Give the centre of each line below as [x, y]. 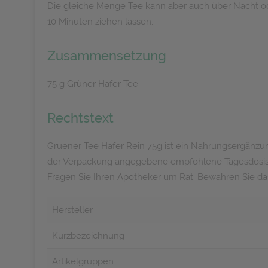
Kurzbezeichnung [88, 236]
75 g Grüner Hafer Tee [93, 84]
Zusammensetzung [107, 56]
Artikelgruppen [83, 261]
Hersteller [72, 210]
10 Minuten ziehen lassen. [100, 22]
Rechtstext [80, 118]
